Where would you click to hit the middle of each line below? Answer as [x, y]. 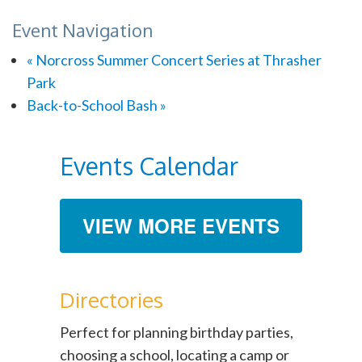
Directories [112, 299]
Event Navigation [82, 29]
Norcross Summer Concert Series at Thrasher [177, 59]
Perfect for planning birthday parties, [177, 332]
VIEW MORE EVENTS [181, 225]
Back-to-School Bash [93, 105]
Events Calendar [149, 165]
